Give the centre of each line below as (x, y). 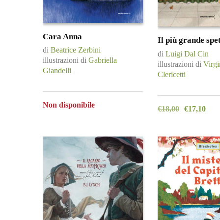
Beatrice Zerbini (76, 50)
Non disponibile (69, 105)
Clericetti (172, 74)
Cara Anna (62, 36)
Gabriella (103, 60)
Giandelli (57, 70)
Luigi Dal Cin (187, 54)
